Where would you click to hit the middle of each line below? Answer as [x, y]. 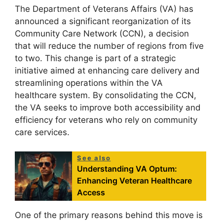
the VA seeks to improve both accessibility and [108, 108]
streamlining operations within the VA [89, 83]
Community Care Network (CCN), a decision [102, 34]
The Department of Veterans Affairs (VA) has [104, 9]
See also [94, 158]
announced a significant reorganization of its [103, 21]
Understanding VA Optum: [127, 168]
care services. [42, 132]
